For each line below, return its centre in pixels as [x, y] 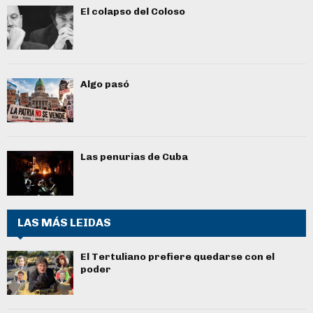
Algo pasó [105, 84]
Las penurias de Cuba [134, 157]
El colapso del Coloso [133, 11]
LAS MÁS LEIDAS [64, 222]
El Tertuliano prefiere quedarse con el [177, 256]
